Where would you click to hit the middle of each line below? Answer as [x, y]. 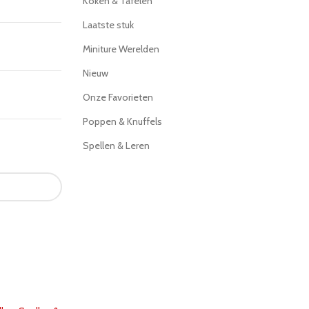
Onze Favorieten [118, 97]
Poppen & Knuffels [122, 121]
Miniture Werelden [121, 49]
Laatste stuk [108, 25]
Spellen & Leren [116, 146]
